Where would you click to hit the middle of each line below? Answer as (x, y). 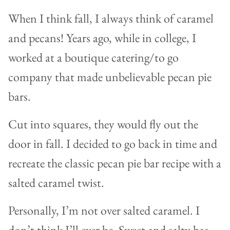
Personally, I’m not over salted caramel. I (104, 210)
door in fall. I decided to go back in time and (113, 144)
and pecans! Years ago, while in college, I (102, 38)
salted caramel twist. (56, 183)
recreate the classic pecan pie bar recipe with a (115, 163)
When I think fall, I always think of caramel (111, 18)
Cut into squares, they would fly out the (103, 124)
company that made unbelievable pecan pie (110, 77)
